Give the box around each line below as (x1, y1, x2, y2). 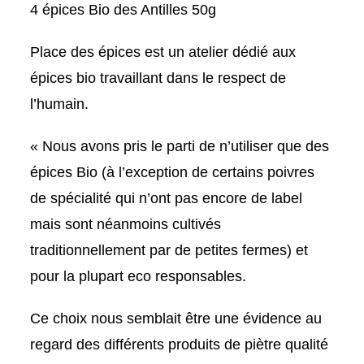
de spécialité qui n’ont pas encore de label (30, 190, 303, 207)
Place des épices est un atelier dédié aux (30, 44, 297, 61)
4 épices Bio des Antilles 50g (30, 2, 217, 19)
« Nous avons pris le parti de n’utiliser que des (30, 138, 330, 155)
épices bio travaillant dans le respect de (30, 70, 287, 87)
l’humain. (30, 96, 89, 113)
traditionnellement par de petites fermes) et (30, 242, 309, 259)
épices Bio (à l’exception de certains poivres (30, 164, 315, 181)
